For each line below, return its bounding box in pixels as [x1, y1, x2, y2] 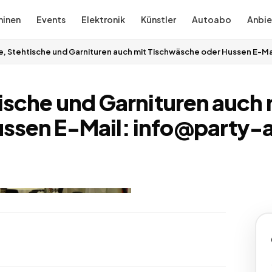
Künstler [140, 14, 176, 25]
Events [36, 14, 66, 25]
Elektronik [81, 14, 125, 25]
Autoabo [191, 14, 231, 25]
